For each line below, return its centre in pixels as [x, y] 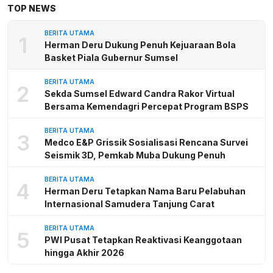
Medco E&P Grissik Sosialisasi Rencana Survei [146, 143]
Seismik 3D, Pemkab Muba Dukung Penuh [135, 155]
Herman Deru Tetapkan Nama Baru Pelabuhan [145, 191]
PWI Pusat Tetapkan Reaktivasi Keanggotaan [143, 240]
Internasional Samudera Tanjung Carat [129, 204]
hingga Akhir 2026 [84, 253]
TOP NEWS [32, 9]
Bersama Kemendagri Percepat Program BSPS [147, 107]
